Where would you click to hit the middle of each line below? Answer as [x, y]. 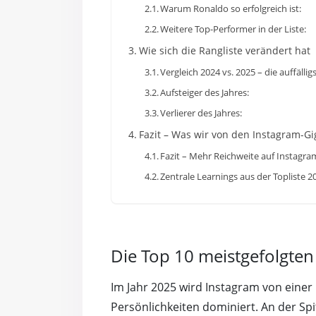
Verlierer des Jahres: [201, 113]
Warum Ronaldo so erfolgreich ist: [231, 9]
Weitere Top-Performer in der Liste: [233, 29]
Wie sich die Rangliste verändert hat [224, 51]
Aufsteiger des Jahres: [205, 93]
